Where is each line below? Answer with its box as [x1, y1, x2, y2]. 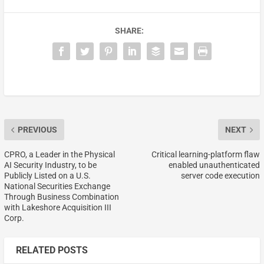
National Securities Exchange [4, 181, 110, 192]
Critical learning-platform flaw [151, 150, 260, 160]
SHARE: [114, 26, 144, 36]
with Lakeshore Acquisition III [4, 203, 111, 213]
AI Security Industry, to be [4, 160, 97, 170]
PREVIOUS [17, 125, 57, 135]
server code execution [181, 171, 260, 181]
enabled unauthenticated [169, 160, 260, 170]
